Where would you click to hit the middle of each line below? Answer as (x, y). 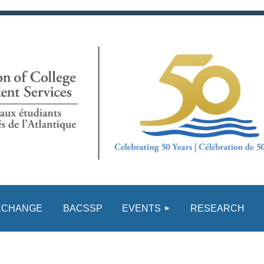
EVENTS (141, 208)
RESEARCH (217, 208)
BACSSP (83, 208)
